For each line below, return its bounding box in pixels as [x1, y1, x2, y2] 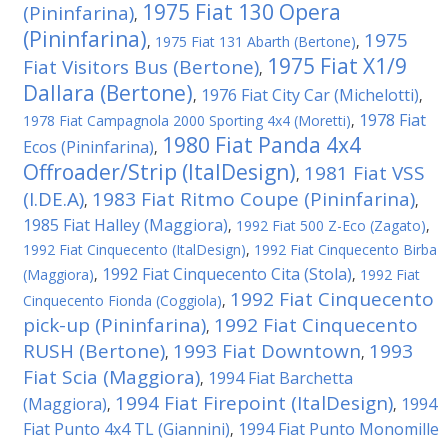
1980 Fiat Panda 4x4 [162, 131, 361, 159]
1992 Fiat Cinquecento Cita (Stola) [102, 263, 352, 285]
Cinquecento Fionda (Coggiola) [23, 291, 222, 310]
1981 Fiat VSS [304, 160, 425, 186]
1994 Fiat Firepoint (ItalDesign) [115, 390, 393, 416]
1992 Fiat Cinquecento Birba [254, 240, 437, 259]
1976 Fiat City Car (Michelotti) [201, 84, 419, 106]
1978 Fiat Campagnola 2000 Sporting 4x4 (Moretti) [23, 111, 351, 130]
